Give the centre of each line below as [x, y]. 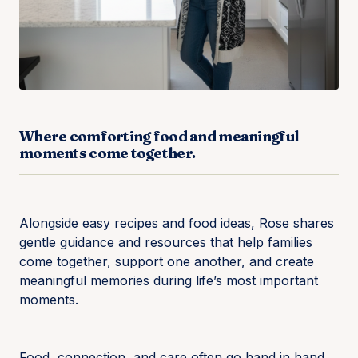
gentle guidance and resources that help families [166, 242]
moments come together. [107, 153]
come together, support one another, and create [167, 261]
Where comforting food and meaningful [159, 136]
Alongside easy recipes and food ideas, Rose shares [177, 223]
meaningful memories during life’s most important [169, 280]
